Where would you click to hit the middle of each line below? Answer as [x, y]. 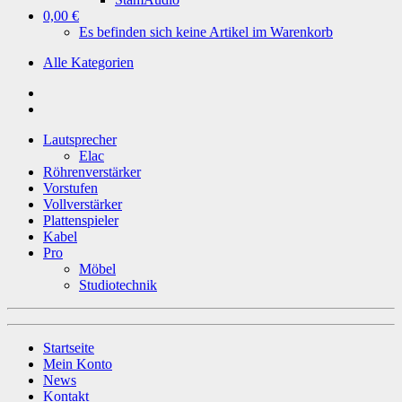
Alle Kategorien [88, 62]
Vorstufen [70, 188]
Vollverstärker [83, 204]
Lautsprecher [80, 139]
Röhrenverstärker [92, 171]
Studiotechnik [118, 284]
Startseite [69, 347]
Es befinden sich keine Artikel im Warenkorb [206, 31]
